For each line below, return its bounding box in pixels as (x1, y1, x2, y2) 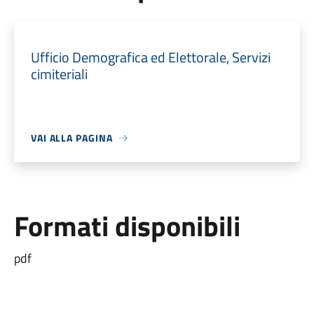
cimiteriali (30, 63, 88, 85)
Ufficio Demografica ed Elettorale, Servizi (30, 46, 271, 68)
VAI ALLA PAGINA (30, 130, 113, 145)
